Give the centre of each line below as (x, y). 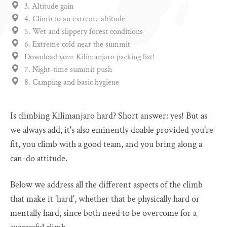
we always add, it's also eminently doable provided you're (112, 130)
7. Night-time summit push (68, 70)
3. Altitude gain (49, 6)
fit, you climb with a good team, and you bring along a (106, 144)
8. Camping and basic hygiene (72, 82)
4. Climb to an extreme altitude (75, 19)
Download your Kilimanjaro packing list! (89, 57)
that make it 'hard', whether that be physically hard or (105, 199)
